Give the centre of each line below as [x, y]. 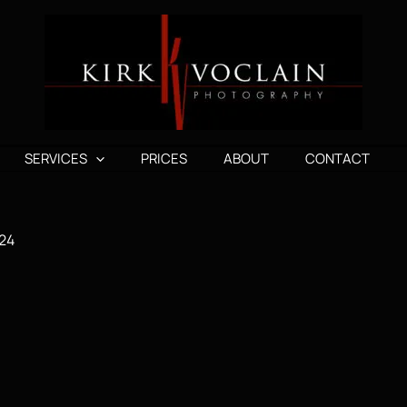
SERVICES [55, 158]
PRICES [164, 158]
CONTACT [337, 158]
